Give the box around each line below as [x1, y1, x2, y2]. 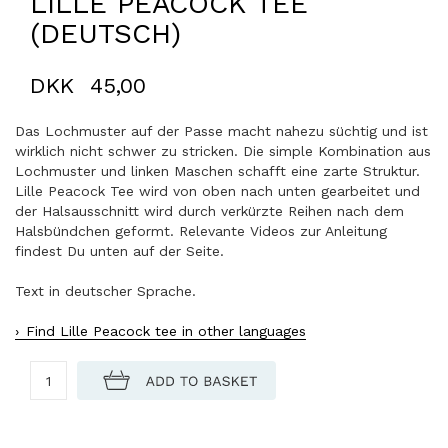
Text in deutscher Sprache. [15, 283, 196, 300]
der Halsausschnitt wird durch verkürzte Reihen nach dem [15, 203, 404, 220]
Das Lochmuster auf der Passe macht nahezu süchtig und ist [15, 123, 428, 140]
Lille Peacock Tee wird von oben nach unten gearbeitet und [15, 183, 420, 200]
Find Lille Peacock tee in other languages [26, 323, 306, 340]
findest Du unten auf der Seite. [15, 243, 224, 260]
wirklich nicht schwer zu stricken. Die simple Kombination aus [15, 143, 431, 160]
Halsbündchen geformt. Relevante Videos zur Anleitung [15, 223, 387, 240]
